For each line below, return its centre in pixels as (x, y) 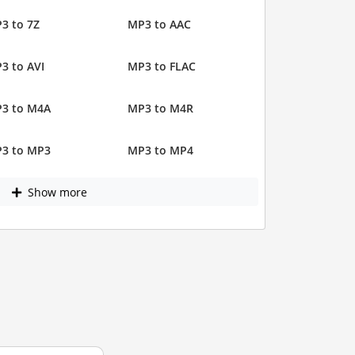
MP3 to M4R (160, 109)
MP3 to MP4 (160, 151)
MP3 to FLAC (162, 67)
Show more (56, 192)
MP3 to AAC (159, 25)
